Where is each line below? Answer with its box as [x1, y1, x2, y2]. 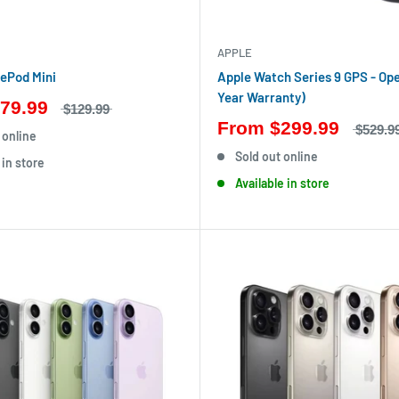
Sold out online [234, 148, 318, 164]
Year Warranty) [217, 88, 305, 105]
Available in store [234, 175, 330, 191]
